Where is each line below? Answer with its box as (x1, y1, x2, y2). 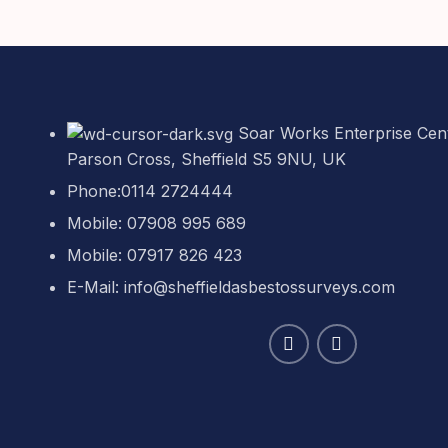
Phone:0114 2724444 (67, 181, 234, 202)
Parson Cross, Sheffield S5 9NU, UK (67, 149, 347, 170)
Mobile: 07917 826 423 (67, 245, 243, 266)
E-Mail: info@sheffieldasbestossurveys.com (67, 277, 396, 298)
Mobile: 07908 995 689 (67, 213, 247, 234)
